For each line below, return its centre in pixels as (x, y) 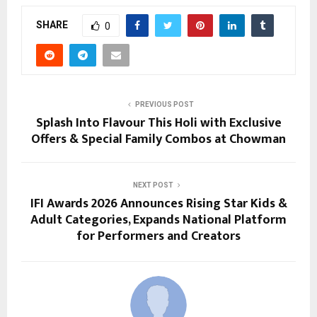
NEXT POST (153, 185)
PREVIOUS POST (164, 104)
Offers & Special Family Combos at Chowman (158, 139)
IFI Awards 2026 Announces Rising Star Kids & (158, 204)
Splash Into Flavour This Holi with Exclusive (158, 123)
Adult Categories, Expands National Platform (158, 220)
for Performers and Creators (158, 236)
